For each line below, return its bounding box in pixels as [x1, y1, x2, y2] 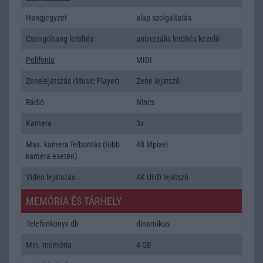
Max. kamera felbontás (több [26, 139, 120, 149]
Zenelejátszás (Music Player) [26, 76, 119, 86]
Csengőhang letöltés [26, 33, 93, 43]
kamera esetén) [26, 151, 77, 161]
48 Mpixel [136, 139, 168, 149]
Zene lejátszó [136, 76, 180, 86]
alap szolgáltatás [136, 12, 191, 22]
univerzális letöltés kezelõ [136, 33, 220, 43]
